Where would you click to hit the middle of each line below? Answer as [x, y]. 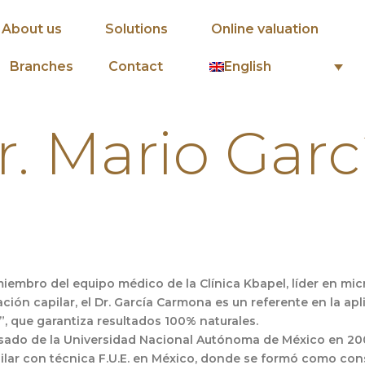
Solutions [137, 29]
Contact [136, 67]
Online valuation [265, 29]
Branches [42, 67]
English [248, 67]
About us [32, 29]
